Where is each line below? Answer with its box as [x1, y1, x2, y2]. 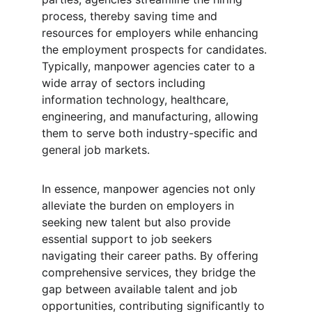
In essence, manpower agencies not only [42, 182, 259, 196]
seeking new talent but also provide [42, 215, 234, 229]
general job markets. [42, 143, 150, 157]
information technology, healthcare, [42, 93, 232, 107]
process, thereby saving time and [42, 9, 221, 23]
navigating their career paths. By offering [42, 249, 262, 263]
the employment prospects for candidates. [42, 42, 270, 56]
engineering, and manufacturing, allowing [42, 109, 262, 123]
